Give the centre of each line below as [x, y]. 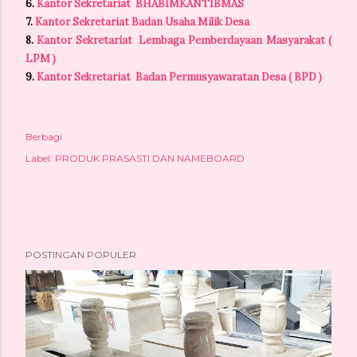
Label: [39, 158]
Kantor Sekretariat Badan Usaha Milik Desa [142, 22]
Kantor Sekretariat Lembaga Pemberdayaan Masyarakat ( [184, 40]
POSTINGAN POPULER [81, 255]
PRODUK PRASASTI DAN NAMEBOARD [150, 158]
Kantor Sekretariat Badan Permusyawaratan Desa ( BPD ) [180, 77]
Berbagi [44, 137]
